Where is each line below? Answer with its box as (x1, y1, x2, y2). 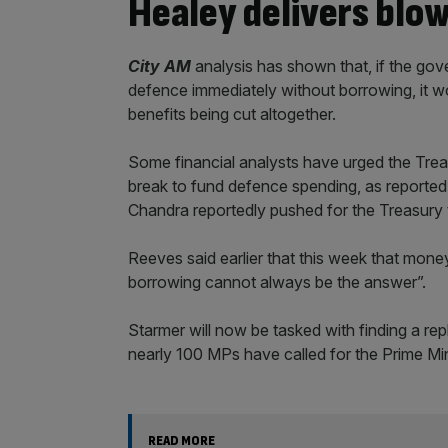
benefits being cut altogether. (128, 103, 336, 124)
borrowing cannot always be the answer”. (128, 271, 426, 292)
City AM (128, 55, 191, 76)
